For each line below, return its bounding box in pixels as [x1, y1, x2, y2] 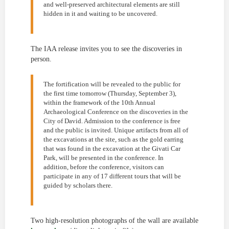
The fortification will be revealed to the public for [43, 80, 180, 88]
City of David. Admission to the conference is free [43, 117, 180, 125]
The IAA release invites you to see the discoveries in [31, 45, 182, 53]
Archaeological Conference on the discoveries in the [43, 108, 188, 116]
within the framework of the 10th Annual [43, 99, 155, 106]
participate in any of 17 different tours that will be [43, 172, 181, 180]
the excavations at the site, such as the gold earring [43, 135, 184, 143]
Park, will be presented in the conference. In [43, 154, 164, 162]
